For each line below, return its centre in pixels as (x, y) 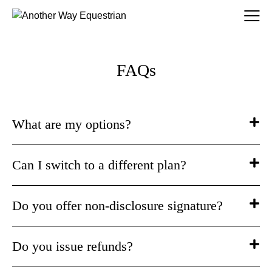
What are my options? (72, 124)
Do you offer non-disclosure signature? (117, 205)
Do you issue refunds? (73, 246)
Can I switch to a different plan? (99, 165)
